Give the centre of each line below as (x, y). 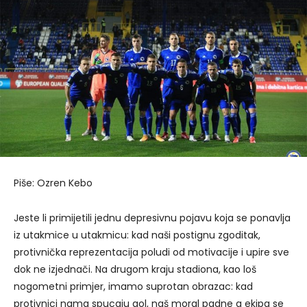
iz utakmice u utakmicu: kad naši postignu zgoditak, (137, 235)
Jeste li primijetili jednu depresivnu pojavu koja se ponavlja (152, 218)
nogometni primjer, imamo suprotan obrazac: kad (133, 287)
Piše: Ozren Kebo (53, 183)
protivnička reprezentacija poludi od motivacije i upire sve (151, 253)
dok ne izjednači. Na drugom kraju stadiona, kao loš (135, 270)
